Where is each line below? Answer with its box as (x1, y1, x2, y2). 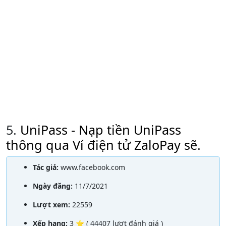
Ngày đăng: (33, 181, 75, 191)
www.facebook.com (61, 162, 125, 172)
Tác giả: (33, 162, 61, 172)
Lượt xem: (33, 199, 72, 209)
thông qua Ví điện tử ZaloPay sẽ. (6, 136, 201, 153)
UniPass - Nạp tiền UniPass (20, 121, 181, 138)
